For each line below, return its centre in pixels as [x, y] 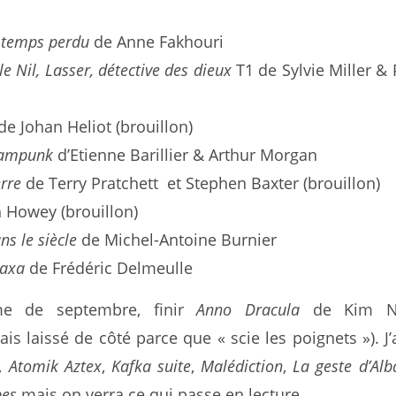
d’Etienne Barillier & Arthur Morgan [186, 155]
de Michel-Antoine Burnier [177, 240]
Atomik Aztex [55, 366]
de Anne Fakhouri [157, 42]
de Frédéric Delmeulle [109, 268]
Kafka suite [151, 366]
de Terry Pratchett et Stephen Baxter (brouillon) [201, 183]
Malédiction [242, 366]
